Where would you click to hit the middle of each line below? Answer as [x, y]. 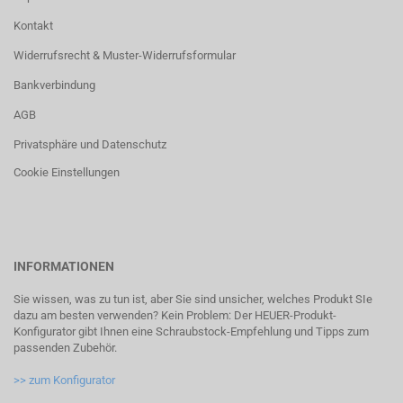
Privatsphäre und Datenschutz [90, 145]
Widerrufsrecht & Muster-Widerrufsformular [125, 56]
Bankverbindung [54, 85]
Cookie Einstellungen [67, 173]
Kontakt [33, 26]
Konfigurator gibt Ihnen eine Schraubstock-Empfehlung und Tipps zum [191, 332]
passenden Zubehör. [65, 348]
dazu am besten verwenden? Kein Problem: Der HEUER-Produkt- [175, 316]
